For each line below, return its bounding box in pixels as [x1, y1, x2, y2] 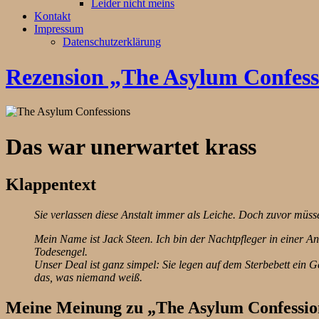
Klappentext [6, 175, 96, 194]
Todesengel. [34, 246, 88, 258]
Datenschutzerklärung [63, 36, 161, 48]
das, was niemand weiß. [34, 271, 142, 284]
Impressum [34, 23, 83, 36]
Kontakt [34, 10, 70, 23]
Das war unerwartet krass [6, 133, 256, 159]
